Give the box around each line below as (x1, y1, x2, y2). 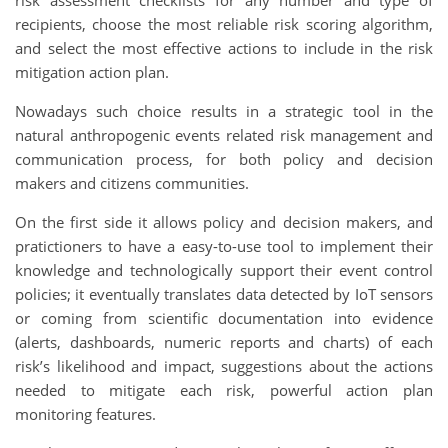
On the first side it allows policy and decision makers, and (15, 211, 433, 232)
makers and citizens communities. (15, 172, 249, 193)
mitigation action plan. (15, 61, 169, 82)
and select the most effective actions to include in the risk (15, 37, 433, 58)
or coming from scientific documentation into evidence (15, 307, 433, 328)
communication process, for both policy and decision (15, 148, 433, 169)
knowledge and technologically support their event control (15, 259, 433, 280)
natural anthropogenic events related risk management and (15, 124, 433, 145)
